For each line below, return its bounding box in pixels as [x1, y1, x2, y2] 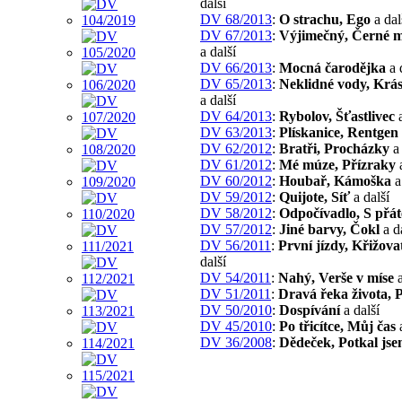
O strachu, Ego [279, 11, 371, 27]
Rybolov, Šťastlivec [279, 108, 395, 124]
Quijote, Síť [279, 188, 350, 205]
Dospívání [279, 301, 340, 318]
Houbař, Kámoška [279, 172, 391, 188]
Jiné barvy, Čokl [279, 221, 380, 237]
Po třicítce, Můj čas [279, 318, 396, 334]
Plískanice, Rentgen [279, 124, 398, 140]
